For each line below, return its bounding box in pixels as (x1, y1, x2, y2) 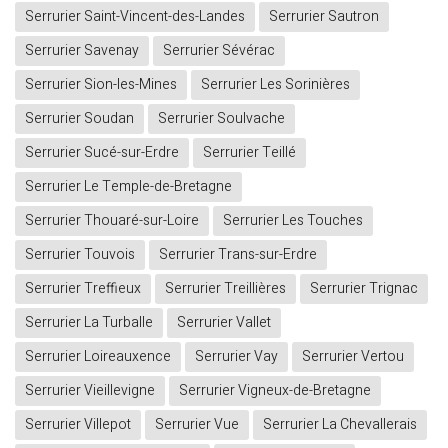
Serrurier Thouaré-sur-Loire (25, 210, 199, 232)
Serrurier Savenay (25, 40, 139, 62)
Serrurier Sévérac (163, 40, 275, 62)
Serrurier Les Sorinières (201, 74, 350, 96)
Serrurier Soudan (25, 108, 134, 130)
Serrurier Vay (195, 346, 278, 368)
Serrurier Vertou (302, 346, 404, 368)
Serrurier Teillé (203, 142, 296, 164)
